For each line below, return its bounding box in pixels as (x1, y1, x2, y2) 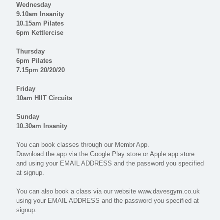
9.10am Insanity (16, 10, 64, 18)
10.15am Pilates (16, 20, 64, 27)
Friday (16, 85, 35, 92)
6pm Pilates (16, 57, 52, 64)
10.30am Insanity (16, 122, 67, 130)
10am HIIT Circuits (16, 94, 72, 102)
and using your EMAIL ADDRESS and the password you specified (16, 160, 204, 167)
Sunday (16, 113, 39, 120)
